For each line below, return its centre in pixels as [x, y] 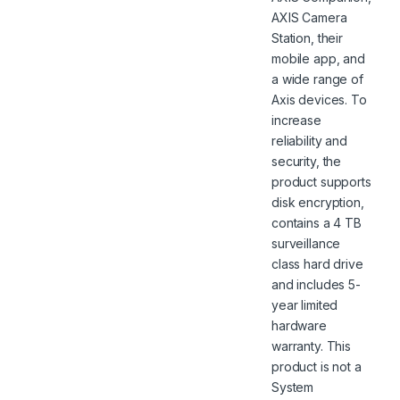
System [293, 387]
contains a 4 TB [317, 222]
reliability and [309, 140]
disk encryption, [318, 202]
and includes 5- [316, 284]
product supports [321, 181]
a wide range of [317, 79]
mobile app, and [318, 58]
